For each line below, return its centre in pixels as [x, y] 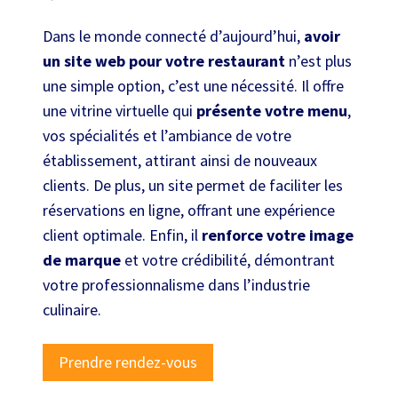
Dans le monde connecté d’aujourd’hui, [173, 36]
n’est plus [318, 60]
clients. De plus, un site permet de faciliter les [193, 185]
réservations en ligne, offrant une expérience [189, 210]
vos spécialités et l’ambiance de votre [167, 135]
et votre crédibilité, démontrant [228, 259]
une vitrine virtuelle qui [119, 110]
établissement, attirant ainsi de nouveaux [180, 160]
